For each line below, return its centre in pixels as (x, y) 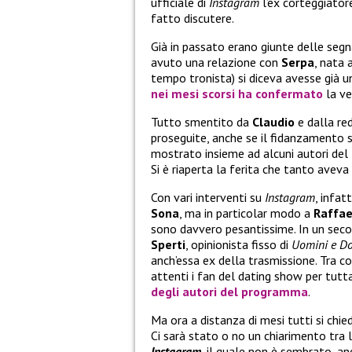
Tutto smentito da (202, 122)
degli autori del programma (229, 292)
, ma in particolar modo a (246, 213)
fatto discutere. (192, 18)
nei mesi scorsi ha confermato (237, 94)
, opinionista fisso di (238, 245)
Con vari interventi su (208, 198)
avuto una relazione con (216, 62)
